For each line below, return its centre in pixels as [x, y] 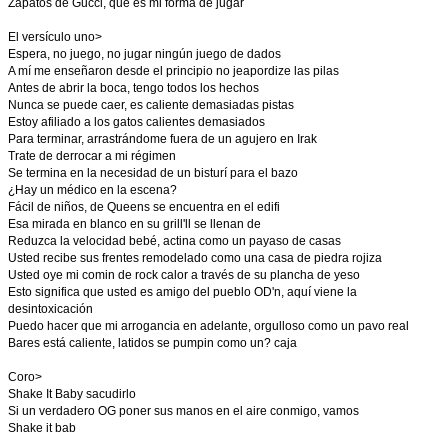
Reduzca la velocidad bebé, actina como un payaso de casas [174, 241]
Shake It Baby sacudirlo [72, 394]
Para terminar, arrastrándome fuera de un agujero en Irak [162, 139]
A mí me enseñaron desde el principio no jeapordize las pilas [173, 71]
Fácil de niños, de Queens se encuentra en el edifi [144, 207]
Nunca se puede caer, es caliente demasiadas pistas [151, 105]
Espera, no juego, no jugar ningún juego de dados [144, 54]
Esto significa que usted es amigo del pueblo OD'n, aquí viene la [182, 292]
